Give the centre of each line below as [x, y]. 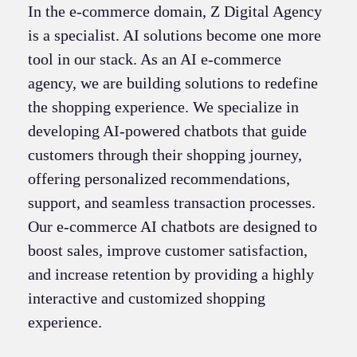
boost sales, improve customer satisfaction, [167, 250]
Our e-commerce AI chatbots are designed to [172, 226]
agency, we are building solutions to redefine [173, 82]
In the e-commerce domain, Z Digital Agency [175, 11]
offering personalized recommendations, [159, 178]
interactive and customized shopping [146, 298]
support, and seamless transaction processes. [171, 202]
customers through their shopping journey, [165, 154]
